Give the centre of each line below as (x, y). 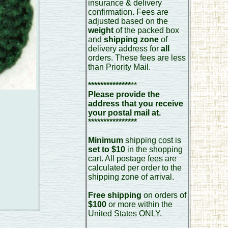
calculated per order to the (135, 168)
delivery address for (124, 49)
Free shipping (115, 195)
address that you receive (135, 104)
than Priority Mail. (119, 67)
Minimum (106, 140)
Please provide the (124, 94)
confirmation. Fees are (128, 12)
